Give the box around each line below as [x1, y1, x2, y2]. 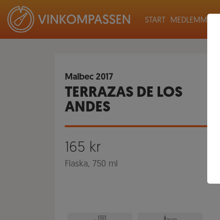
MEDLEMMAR [170, 17, 217, 25]
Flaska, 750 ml [65, 160, 118, 169]
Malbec [65, 73, 94, 82]
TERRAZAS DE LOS [65, 85, 183, 101]
